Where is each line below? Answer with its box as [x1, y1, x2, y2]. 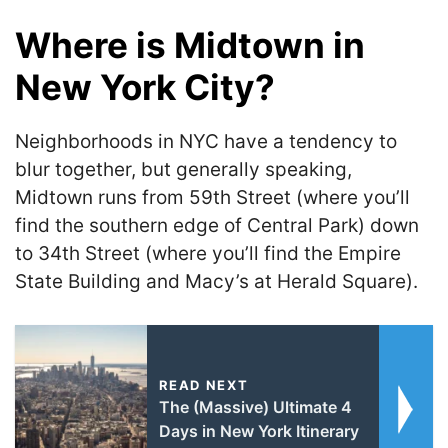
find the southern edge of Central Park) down [15, 214, 419, 238]
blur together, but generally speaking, [15, 158, 352, 182]
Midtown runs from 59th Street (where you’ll [15, 186, 410, 210]
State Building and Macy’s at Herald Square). [15, 270, 418, 294]
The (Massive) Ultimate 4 [158, 396, 352, 417]
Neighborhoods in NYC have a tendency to [15, 130, 397, 154]
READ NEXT [158, 376, 249, 393]
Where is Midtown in [15, 24, 365, 67]
